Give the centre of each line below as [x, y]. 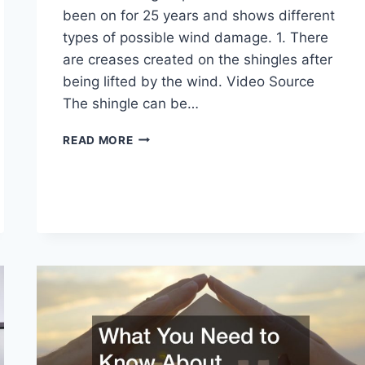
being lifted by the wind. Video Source [189, 81]
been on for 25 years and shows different [199, 15]
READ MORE [98, 140]
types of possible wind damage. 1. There [196, 37]
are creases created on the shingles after [198, 59]
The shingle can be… [131, 103]
